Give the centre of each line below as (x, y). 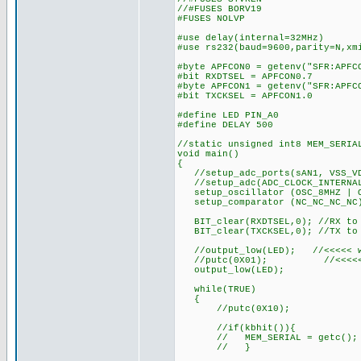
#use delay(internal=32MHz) (251, 38)
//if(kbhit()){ (237, 328)
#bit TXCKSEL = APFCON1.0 (245, 96)
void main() (208, 154)
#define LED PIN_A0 (228, 115)
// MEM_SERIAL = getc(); (268, 338)
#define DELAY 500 (225, 125)
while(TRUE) (217, 289)
